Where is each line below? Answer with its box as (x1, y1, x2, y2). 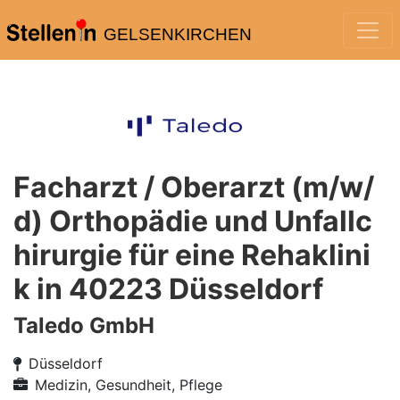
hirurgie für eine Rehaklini (13, 237, 371, 272)
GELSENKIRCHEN (103, 25, 252, 44)
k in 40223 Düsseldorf (13, 271, 323, 306)
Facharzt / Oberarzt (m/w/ (13, 170, 374, 204)
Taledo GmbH (13, 312, 154, 338)
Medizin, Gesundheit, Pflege (35, 376, 222, 394)
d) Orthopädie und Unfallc (13, 204, 372, 238)
